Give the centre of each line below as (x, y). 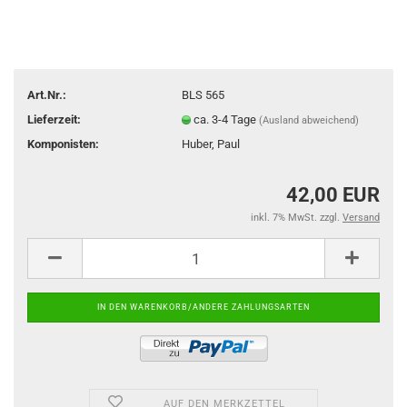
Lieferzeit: (54, 119)
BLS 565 (203, 94)
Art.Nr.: (47, 94)
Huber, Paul (211, 144)
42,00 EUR (333, 195)
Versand (361, 218)
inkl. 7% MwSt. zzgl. (297, 218)
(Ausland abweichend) (309, 120)
